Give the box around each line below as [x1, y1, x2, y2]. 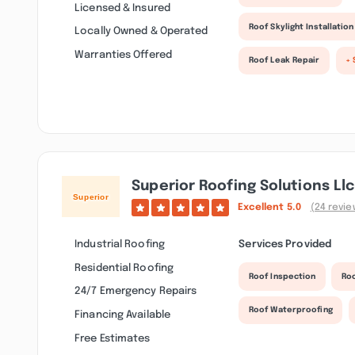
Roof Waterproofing [248, 306, 333, 315]
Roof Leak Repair [248, 56, 320, 65]
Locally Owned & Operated [74, 25, 208, 37]
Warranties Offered [74, 48, 172, 60]
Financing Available [74, 309, 171, 321]
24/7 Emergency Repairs [74, 285, 197, 297]
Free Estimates [74, 332, 151, 344]
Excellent [237, 202, 287, 212]
